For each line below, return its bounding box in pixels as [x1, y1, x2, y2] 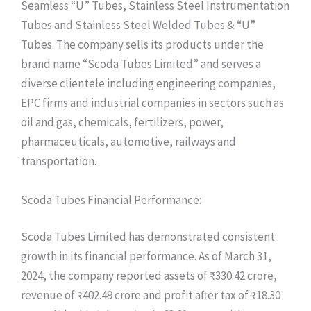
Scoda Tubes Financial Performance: [21, 192, 201, 208]
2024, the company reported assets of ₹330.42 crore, [21, 268, 277, 284]
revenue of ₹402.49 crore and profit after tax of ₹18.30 [21, 287, 280, 303]
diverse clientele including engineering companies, [21, 76, 276, 92]
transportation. [21, 153, 96, 169]
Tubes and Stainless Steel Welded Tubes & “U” [21, 17, 255, 33]
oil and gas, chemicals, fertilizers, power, [21, 115, 224, 131]
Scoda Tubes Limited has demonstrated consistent [21, 229, 275, 245]
